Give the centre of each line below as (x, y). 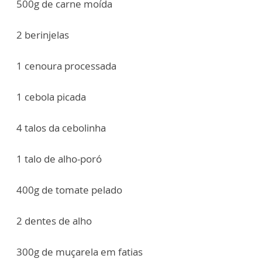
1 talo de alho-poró (59, 159)
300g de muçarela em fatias (80, 252)
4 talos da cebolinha (61, 128)
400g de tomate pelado (69, 190)
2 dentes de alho (54, 221)
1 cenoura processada (66, 66)
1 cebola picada (51, 97)
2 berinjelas (43, 35)
